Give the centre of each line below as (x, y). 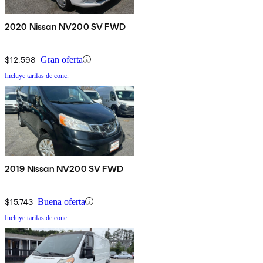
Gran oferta (62, 59)
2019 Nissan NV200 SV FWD (64, 168)
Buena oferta (61, 201)
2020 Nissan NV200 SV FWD (65, 26)
